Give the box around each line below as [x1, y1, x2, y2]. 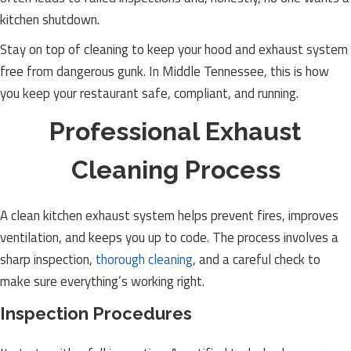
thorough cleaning [96, 249, 193, 270]
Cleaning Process [71, 155, 280, 184]
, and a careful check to [193, 249, 320, 270]
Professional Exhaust [49, 117, 302, 146]
